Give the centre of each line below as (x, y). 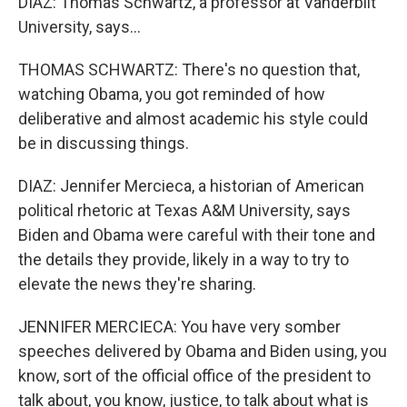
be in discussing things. (104, 144)
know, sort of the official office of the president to (194, 376)
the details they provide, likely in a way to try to (184, 260)
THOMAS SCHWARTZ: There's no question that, (189, 70)
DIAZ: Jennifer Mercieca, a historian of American (191, 186)
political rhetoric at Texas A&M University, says (184, 211)
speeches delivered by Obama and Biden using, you (203, 352)
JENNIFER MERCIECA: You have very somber (179, 327)
